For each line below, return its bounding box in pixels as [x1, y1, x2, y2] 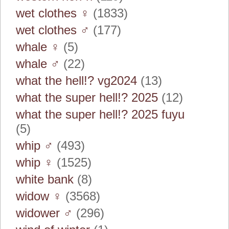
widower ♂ [16, 206, 73, 220]
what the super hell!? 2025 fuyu [16, 107, 185, 121]
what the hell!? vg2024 [16, 74, 137, 87]
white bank [16, 172, 74, 186]
